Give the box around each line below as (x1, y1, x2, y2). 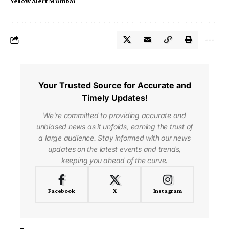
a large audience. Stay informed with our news (38, 133, 191, 143)
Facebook (48, 187, 75, 195)
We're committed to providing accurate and (42, 111, 187, 120)
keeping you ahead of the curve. (61, 156, 168, 165)
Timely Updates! (81, 93, 148, 103)
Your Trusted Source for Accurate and (38, 80, 191, 91)
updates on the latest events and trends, (48, 145, 181, 154)
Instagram (153, 187, 182, 195)
